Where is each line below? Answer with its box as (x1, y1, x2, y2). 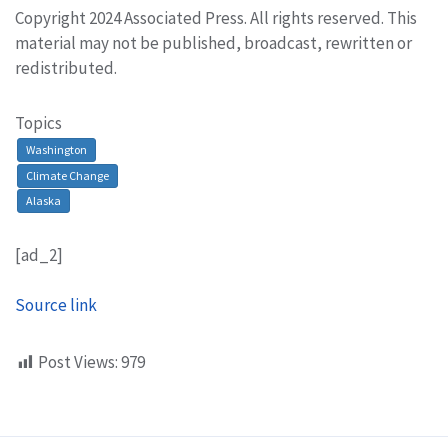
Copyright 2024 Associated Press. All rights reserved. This (15, 6, 417, 29)
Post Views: (38, 351, 118, 374)
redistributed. (15, 56, 117, 79)
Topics (15, 111, 62, 134)
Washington (26, 141, 87, 157)
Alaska (26, 193, 61, 209)
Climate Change (26, 167, 109, 183)
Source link (15, 294, 97, 317)
